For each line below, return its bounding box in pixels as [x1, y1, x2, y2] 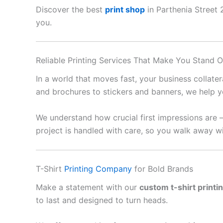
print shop [105, 4, 145, 14]
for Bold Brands [132, 163, 193, 174]
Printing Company [64, 163, 132, 174]
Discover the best [36, 4, 105, 14]
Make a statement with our [36, 182, 139, 192]
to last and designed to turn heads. [36, 195, 168, 205]
